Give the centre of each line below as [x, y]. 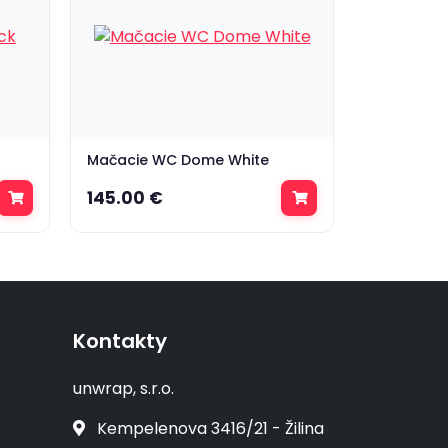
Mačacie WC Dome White [178, 160]
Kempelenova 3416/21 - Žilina [208, 428]
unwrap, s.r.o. [123, 388]
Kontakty [120, 341]
